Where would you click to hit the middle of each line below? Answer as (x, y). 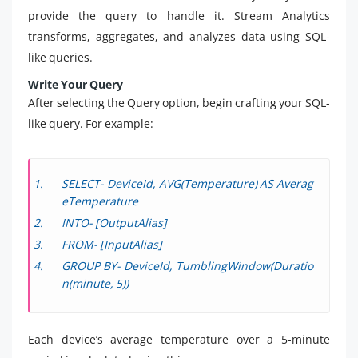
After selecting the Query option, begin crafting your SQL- (179, 103)
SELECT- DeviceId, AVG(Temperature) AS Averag (187, 184)
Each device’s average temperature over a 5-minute (179, 340)
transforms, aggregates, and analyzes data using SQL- (179, 37)
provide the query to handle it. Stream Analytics (179, 16)
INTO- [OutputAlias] (114, 223)
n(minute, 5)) (95, 284)
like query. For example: (91, 124)
